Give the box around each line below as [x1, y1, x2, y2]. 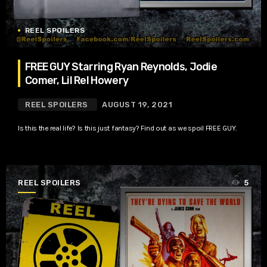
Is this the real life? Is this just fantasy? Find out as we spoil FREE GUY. [18, 124, 237, 132]
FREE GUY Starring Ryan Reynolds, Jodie [25, 60, 218, 73]
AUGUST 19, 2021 [102, 100, 173, 109]
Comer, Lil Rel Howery [25, 74, 129, 86]
